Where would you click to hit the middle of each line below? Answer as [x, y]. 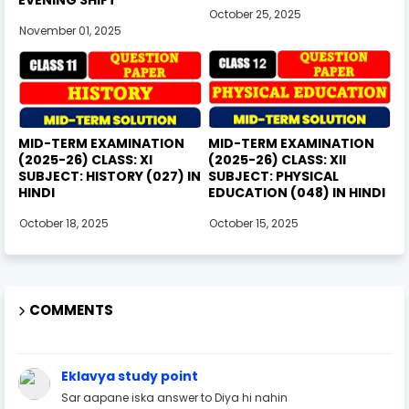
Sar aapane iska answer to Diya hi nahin [174, 397]
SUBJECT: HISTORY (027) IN [110, 176]
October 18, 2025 [64, 223]
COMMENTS [71, 309]
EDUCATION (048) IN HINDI [296, 192]
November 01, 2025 [70, 30]
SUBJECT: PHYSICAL [273, 176]
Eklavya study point [130, 376]
